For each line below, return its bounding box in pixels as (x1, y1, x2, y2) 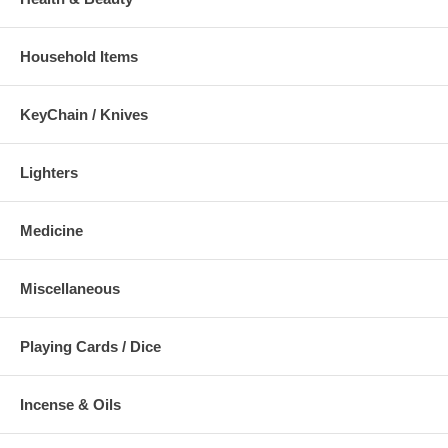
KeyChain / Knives (20, 105, 148, 123)
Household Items (20, 47, 138, 65)
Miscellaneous (20, 279, 120, 297)
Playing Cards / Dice (20, 337, 161, 355)
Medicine (20, 221, 83, 239)
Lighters (20, 163, 78, 181)
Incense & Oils (20, 395, 121, 413)
